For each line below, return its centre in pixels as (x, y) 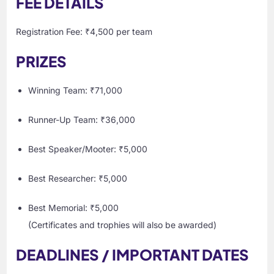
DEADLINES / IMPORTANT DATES (133, 255)
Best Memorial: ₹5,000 (74, 208)
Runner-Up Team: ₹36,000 (82, 120)
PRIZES (42, 61)
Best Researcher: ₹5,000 (78, 179)
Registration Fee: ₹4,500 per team (84, 32)
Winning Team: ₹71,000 (76, 91)
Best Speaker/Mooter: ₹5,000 (88, 149)
